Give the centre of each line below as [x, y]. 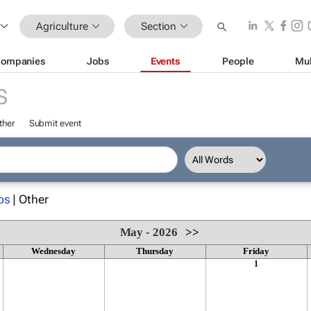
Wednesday [53, 251]
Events [166, 61]
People [238, 61]
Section [159, 26]
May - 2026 [149, 232]
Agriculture [62, 26]
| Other [29, 199]
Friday [256, 251]
